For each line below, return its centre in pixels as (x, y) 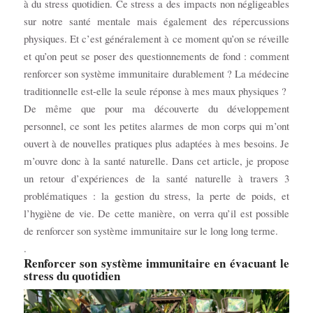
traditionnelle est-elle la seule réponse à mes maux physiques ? (155, 91)
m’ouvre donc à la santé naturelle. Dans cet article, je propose (156, 161)
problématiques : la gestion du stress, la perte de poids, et (156, 196)
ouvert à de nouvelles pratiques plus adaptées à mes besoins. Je (156, 144)
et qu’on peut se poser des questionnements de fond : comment (156, 56)
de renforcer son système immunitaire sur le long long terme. (151, 231)
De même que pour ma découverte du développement (156, 109)
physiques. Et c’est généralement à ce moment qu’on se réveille (156, 39)
